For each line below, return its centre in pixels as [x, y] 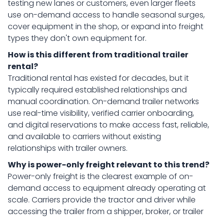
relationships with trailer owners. [68, 148]
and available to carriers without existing [84, 136]
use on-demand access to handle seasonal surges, [106, 15]
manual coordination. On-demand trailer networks [103, 101]
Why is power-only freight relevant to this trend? [109, 165]
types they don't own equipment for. [77, 38]
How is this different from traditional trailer [98, 55]
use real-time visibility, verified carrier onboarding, [101, 113]
